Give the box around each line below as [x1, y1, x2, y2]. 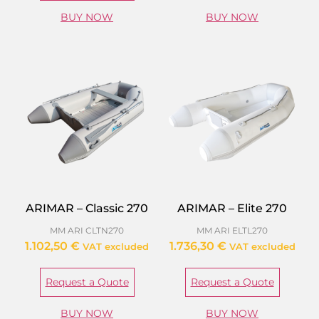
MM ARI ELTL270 [197, 225, 268, 236]
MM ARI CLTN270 [50, 225, 124, 236]
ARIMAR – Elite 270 [177, 202, 287, 216]
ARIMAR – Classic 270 [26, 202, 148, 216]
